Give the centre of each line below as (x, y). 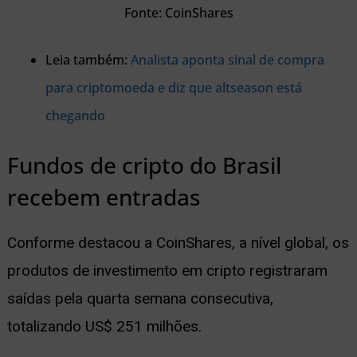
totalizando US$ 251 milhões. (104, 326)
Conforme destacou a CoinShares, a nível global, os (178, 242)
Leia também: (88, 59)
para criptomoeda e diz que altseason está (173, 87)
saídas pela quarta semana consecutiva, (140, 298)
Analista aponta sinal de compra (227, 59)
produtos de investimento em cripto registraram (167, 270)
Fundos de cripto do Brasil (144, 165)
